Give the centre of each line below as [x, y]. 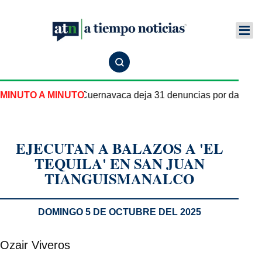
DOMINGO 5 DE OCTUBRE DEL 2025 [119, 212]
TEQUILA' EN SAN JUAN [119, 163]
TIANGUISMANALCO [119, 179]
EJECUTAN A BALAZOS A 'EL [119, 148]
